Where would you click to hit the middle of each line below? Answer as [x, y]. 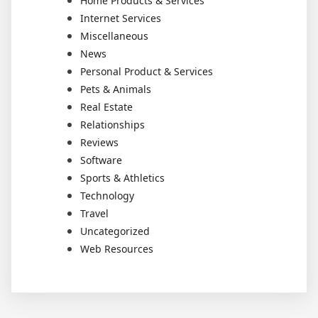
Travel [94, 213]
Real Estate [106, 106]
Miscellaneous [114, 35]
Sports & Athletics [122, 177]
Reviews [99, 142]
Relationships [113, 124]
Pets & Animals [116, 89]
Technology [107, 195]
